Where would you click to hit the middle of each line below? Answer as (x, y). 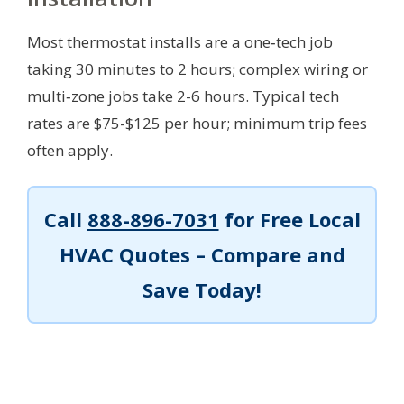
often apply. (70, 150)
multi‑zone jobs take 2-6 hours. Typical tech (183, 96)
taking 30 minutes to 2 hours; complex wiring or (197, 69)
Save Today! (202, 289)
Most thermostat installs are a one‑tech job (180, 41)
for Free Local (289, 219)
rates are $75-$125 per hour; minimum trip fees (197, 123)
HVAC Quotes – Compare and (202, 254)
